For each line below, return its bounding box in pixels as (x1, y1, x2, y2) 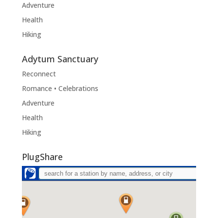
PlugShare (21, 151, 63, 163)
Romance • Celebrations (21, 84, 98, 93)
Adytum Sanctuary (21, 53, 98, 65)
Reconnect (21, 69, 56, 79)
